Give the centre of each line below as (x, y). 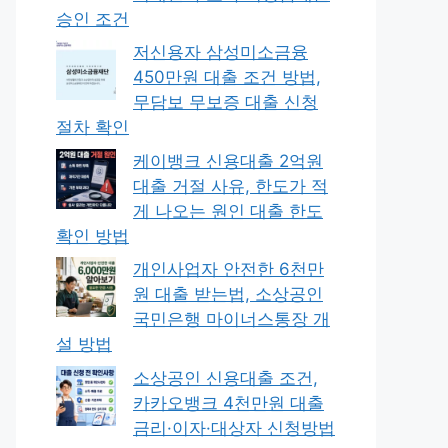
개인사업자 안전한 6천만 (228, 269)
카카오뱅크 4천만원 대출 (228, 402)
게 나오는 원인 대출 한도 (228, 210)
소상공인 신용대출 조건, (225, 377)
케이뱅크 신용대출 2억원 (228, 160)
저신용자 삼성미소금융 (220, 52)
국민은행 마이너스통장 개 (231, 319)
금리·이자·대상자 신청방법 (234, 427)
